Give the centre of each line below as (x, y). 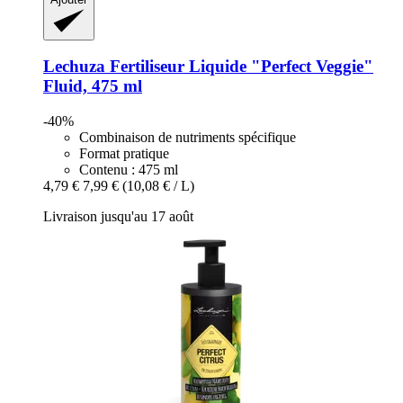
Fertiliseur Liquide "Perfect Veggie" (239, 67)
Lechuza (74, 67)
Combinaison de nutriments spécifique (188, 138)
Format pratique (124, 154)
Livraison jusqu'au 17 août (118, 217)
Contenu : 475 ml (129, 170)
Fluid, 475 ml (93, 86)
